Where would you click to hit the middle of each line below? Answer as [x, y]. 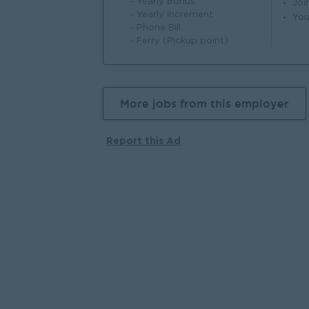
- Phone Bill [155, 28]
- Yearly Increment [171, 15]
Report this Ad [143, 140]
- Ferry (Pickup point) [179, 41]
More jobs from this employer [205, 103]
